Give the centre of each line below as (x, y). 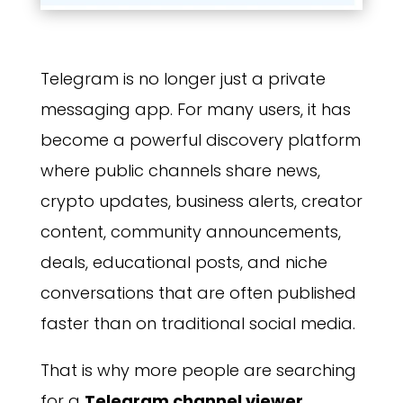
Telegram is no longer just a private (183, 79)
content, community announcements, (190, 232)
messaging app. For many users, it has (195, 110)
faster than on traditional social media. (197, 324)
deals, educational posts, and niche (184, 263)
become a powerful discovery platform (200, 140)
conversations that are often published (198, 293)
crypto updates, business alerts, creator (201, 201)
